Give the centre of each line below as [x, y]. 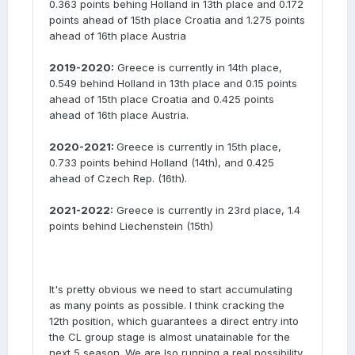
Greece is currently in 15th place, [199, 147]
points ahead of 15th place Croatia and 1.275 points [177, 20]
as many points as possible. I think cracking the [167, 305]
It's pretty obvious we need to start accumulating [171, 289]
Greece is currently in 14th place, [198, 67]
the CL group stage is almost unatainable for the [170, 337]
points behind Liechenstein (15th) [131, 226]
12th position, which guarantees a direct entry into [174, 321]
